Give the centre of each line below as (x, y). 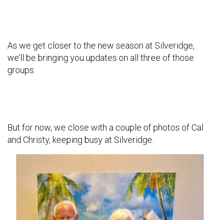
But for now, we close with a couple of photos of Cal (105, 127)
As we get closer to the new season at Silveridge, (101, 45)
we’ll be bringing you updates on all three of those (101, 57)
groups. (21, 70)
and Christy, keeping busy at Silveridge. (81, 139)
